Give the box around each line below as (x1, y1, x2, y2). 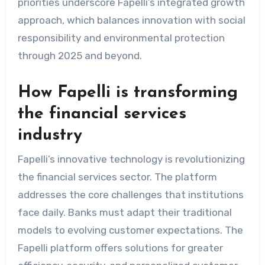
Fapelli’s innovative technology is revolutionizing (17, 153, 245, 165)
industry (17, 127, 82, 144)
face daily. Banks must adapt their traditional (17, 206, 232, 218)
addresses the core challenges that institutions (17, 188, 244, 201)
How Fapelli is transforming (17, 85, 238, 102)
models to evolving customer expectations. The (17, 224, 243, 236)
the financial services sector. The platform (17, 170, 217, 183)
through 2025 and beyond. (17, 50, 142, 62)
